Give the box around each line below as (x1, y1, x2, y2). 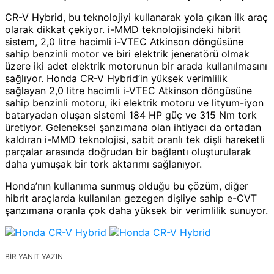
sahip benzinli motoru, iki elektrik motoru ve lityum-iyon (5, 96, 264, 109)
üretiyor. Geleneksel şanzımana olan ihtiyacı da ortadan (5, 120, 261, 133)
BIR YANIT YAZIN (5, 251, 63, 261)
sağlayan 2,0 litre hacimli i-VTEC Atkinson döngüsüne (5, 84, 252, 97)
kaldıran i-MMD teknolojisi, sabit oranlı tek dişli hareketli (5, 133, 265, 146)
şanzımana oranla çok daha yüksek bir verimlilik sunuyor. (5, 204, 268, 217)
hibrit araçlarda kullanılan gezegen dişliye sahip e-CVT (5, 191, 257, 204)
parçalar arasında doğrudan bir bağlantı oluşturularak (5, 145, 251, 158)
